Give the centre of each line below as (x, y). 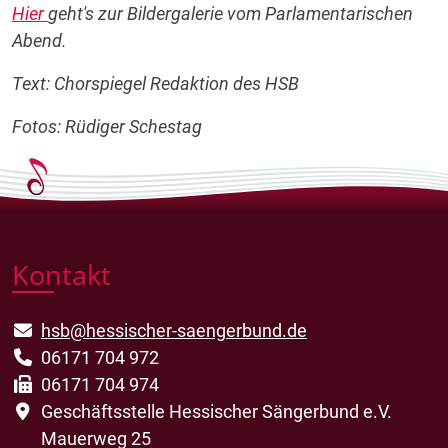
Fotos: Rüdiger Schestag (107, 126)
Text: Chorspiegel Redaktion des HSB (155, 83)
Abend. (39, 40)
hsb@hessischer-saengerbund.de (173, 330)
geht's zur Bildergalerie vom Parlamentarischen (230, 13)
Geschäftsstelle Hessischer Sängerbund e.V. (216, 411)
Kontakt (61, 274)
